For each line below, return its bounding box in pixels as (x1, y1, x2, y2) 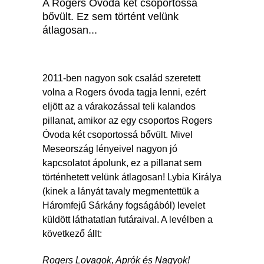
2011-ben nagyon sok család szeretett (42, 72, 200, 83)
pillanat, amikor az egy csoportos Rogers (42, 115, 212, 126)
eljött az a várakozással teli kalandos (42, 101, 196, 111)
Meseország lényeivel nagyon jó (42, 143, 177, 154)
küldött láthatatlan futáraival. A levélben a (42, 214, 213, 225)
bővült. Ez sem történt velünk (42, 10, 179, 22)
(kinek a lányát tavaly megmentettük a (42, 186, 199, 196)
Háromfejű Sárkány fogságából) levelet (42, 200, 205, 210)
